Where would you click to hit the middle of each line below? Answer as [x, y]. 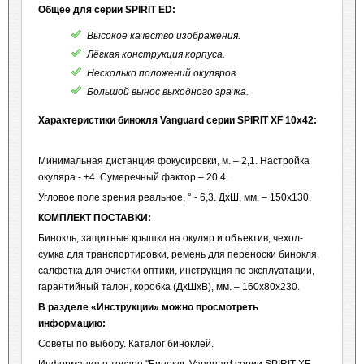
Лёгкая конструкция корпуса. [156, 54]
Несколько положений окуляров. [162, 73]
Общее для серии [82, 10]
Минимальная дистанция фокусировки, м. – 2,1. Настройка [174, 161]
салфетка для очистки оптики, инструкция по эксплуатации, [176, 271]
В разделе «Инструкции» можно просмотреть [148, 307]
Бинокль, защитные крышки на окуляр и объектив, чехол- [171, 238]
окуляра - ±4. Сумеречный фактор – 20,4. [133, 177]
